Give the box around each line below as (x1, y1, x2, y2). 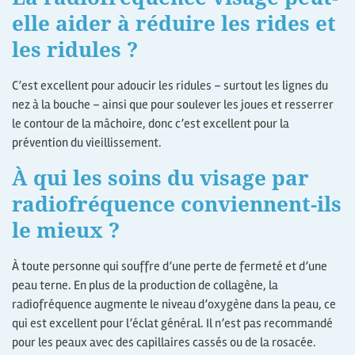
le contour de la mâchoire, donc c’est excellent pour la (12, 115, 289, 132)
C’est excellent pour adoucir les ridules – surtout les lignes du (12, 77, 328, 94)
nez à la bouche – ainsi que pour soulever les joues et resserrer (12, 96, 334, 113)
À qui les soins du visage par (12, 163, 309, 193)
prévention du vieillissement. (12, 134, 162, 151)
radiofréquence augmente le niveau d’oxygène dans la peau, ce (12, 296, 336, 313)
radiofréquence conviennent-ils (12, 189, 342, 219)
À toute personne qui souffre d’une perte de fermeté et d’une (12, 258, 327, 275)
